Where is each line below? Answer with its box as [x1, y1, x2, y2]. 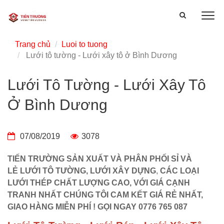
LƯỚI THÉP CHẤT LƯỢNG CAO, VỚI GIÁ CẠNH [7, 178, 190, 187]
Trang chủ [15, 40, 50, 48]
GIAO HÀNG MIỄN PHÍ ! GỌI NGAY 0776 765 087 [7, 202, 187, 211]
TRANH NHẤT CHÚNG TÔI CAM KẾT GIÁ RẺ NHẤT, [7, 190, 203, 199]
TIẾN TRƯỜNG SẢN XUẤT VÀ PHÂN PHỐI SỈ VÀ [7, 154, 192, 163]
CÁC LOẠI [160, 166, 199, 175]
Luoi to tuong [61, 40, 107, 48]
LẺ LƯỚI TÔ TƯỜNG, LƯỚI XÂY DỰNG [7, 166, 156, 175]
